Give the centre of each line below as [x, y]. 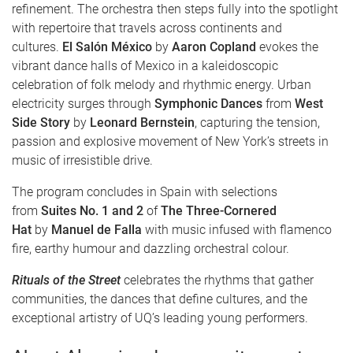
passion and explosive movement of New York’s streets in [170, 141]
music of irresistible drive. [82, 160]
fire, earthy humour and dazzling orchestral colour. [150, 249]
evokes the [287, 47]
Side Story [41, 123]
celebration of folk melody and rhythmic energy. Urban [162, 85]
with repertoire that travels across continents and [147, 28]
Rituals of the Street [66, 280]
